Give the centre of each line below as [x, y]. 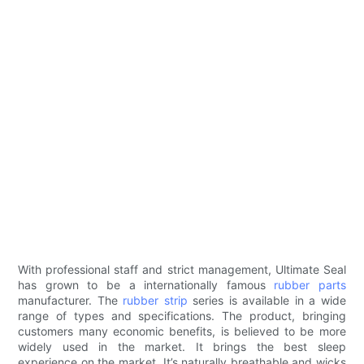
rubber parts [310, 285]
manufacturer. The [71, 301]
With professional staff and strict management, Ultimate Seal [182, 270]
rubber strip [155, 301]
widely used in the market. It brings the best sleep [182, 347]
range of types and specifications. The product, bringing [182, 316]
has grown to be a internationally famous [146, 285]
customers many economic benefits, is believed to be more [182, 331]
